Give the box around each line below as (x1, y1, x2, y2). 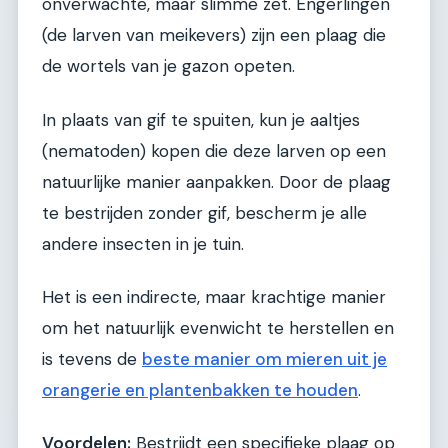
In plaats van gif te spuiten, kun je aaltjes (42, 108, 360, 131)
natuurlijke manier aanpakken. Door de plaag (42, 170, 391, 193)
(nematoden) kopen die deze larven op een (42, 139, 386, 162)
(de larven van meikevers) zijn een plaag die (42, 24, 386, 47)
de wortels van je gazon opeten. (42, 55, 295, 78)
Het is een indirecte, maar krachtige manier (42, 286, 386, 309)
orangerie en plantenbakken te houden (42, 379, 358, 402)
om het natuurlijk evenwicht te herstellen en (42, 317, 394, 340)
